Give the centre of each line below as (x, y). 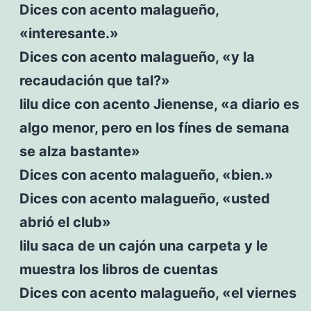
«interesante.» (69, 33)
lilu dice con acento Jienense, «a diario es (159, 104)
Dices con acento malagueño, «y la (137, 57)
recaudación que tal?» (94, 80)
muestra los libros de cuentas (118, 269)
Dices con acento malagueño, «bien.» (146, 175)
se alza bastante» (79, 151)
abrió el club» (65, 222)
